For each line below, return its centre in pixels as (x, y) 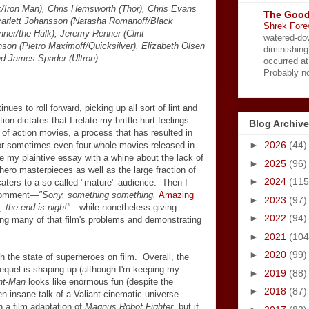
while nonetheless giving (128, 207)
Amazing (176, 195)
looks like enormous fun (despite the (99, 282)
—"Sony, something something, (94, 195)
